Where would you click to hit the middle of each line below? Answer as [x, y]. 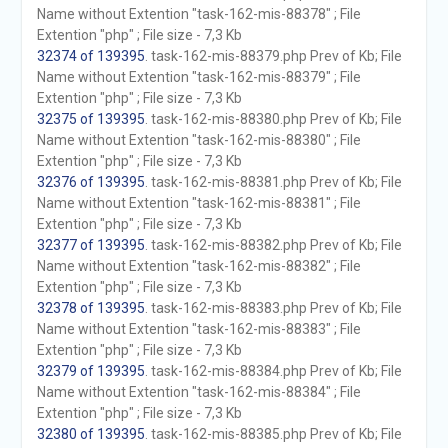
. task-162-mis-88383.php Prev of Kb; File [273, 308]
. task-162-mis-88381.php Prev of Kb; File [273, 182]
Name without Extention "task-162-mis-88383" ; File [198, 329]
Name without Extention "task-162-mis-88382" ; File [198, 266]
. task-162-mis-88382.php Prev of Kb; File [273, 245]
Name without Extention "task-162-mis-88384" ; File [198, 392]
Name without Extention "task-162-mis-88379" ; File [198, 77]
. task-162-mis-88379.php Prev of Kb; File [273, 56]
